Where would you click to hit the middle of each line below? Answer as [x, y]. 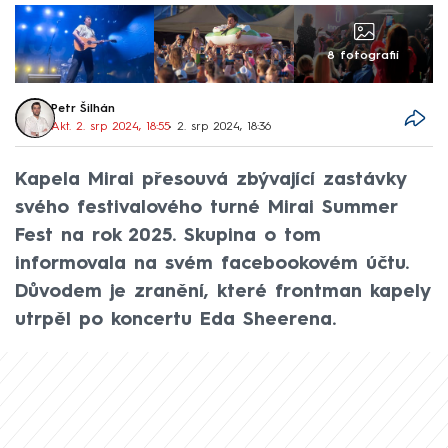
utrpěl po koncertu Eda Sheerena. [175, 319]
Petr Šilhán [83, 109]
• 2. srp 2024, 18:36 [219, 127]
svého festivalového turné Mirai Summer [206, 207]
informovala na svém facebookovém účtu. [212, 263]
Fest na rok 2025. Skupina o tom [168, 235]
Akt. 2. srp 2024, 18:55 [111, 127]
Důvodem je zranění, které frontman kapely [222, 291]
